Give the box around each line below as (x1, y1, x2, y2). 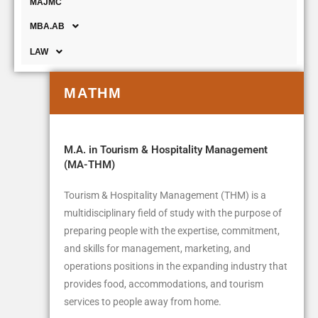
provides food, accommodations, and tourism (64, 278, 263, 290)
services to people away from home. (64, 296, 224, 308)
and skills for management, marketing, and (64, 243, 251, 255)
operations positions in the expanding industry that (64, 261, 287, 273)
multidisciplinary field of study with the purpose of (64, 207, 282, 219)
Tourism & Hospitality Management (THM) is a (64, 190, 266, 202)
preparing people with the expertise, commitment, (64, 225, 280, 237)
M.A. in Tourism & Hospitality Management (64, 143, 268, 157)
